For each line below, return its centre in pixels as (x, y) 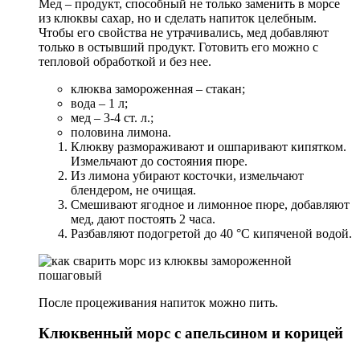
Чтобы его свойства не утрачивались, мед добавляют (184, 32)
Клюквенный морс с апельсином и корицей (191, 333)
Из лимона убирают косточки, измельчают (187, 175)
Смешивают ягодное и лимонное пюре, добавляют (210, 204)
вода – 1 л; (99, 103)
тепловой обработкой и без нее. (125, 61)
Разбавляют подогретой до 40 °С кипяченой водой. (211, 233)
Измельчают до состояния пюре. (159, 161)
